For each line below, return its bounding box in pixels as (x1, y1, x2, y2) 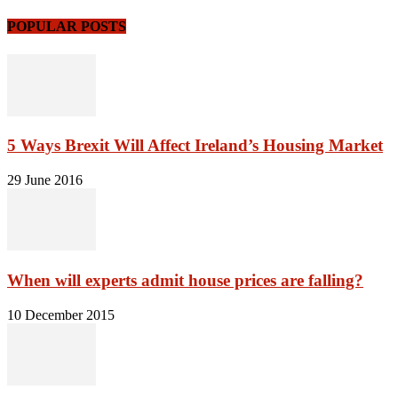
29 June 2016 (7, 172, 83, 188)
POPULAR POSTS (7, 19, 126, 35)
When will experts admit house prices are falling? (7, 270, 363, 290)
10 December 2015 (7, 306, 115, 322)
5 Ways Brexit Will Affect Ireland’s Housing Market (7, 136, 383, 155)
